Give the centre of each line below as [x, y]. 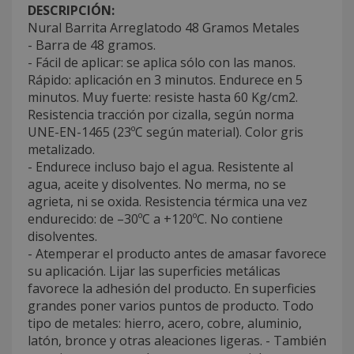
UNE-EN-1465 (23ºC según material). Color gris [166, 132]
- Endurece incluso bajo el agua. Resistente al [160, 166]
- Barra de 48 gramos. [92, 45]
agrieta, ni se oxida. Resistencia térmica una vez [168, 201]
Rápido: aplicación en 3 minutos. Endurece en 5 [165, 79]
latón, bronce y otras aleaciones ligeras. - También [177, 340]
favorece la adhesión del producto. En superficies [172, 288]
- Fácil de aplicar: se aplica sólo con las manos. [162, 62]
